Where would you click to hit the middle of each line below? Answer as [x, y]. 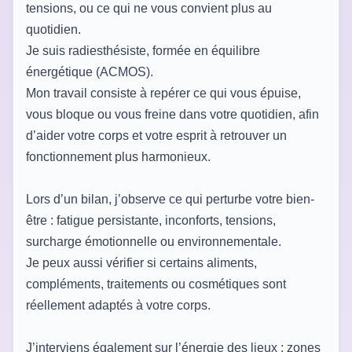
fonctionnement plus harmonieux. [118, 156]
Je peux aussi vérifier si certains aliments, [141, 262]
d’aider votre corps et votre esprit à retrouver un [156, 135]
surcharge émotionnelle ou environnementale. [154, 241]
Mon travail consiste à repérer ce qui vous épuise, [163, 93]
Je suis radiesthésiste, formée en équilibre [143, 50]
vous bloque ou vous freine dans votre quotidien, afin [172, 114]
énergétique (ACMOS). [90, 71]
